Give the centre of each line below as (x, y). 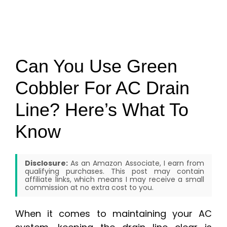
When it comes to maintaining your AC (113, 214)
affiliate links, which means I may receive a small (115, 180)
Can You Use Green (96, 66)
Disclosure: (46, 163)
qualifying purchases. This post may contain (115, 172)
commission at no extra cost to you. (89, 188)
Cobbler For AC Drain (102, 88)
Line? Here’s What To (102, 110)
